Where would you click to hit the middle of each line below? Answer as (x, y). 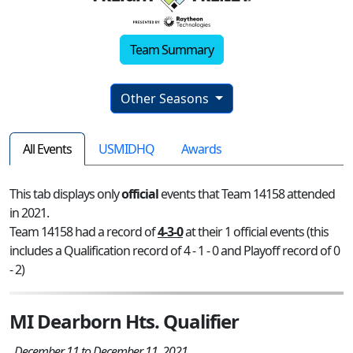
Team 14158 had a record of (84, 231)
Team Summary (172, 49)
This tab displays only (65, 193)
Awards (201, 149)
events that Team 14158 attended (247, 193)
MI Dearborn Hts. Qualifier (124, 321)
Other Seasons (167, 98)
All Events (47, 149)
